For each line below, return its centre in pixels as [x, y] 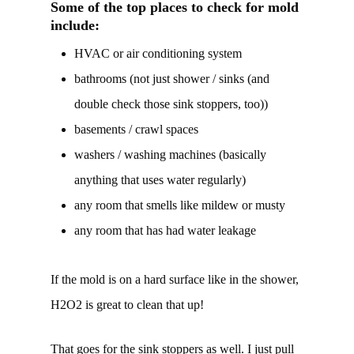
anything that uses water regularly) [160, 180]
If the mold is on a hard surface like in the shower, [175, 280]
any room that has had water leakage [165, 231]
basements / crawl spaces [136, 130]
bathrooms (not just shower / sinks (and [172, 79]
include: [75, 26]
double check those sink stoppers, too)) [171, 104]
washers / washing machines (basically [170, 155]
